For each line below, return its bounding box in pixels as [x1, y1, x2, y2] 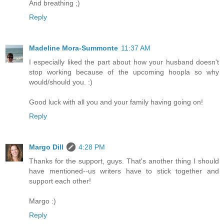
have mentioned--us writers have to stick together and [29, 166, 219, 175]
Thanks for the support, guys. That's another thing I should [29, 156, 219, 165]
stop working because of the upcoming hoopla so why [29, 67, 219, 76]
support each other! [29, 176, 91, 185]
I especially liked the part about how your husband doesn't [29, 57, 219, 66]
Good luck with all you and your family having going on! [29, 97, 203, 106]
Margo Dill [29, 142, 63, 151]
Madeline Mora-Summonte [29, 43, 118, 52]
